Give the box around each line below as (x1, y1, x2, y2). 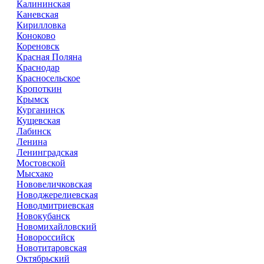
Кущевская (16, 115, 60, 126)
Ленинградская (16, 147, 78, 157)
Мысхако (16, 169, 53, 179)
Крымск (16, 94, 49, 104)
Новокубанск (16, 211, 70, 221)
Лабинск (16, 126, 51, 136)
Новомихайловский (16, 222, 97, 232)
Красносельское (16, 73, 80, 83)
